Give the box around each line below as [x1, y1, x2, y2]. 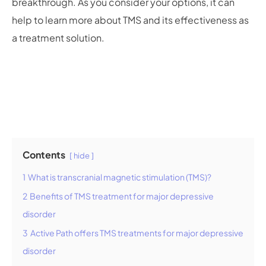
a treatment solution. [12, 31, 104, 44]
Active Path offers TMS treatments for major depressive [30, 227, 243, 238]
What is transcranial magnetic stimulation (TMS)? [28, 172, 211, 182]
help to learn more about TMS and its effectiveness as [12, 13, 249, 26]
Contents [23, 148, 65, 161]
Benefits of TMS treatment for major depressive [30, 191, 214, 201]
